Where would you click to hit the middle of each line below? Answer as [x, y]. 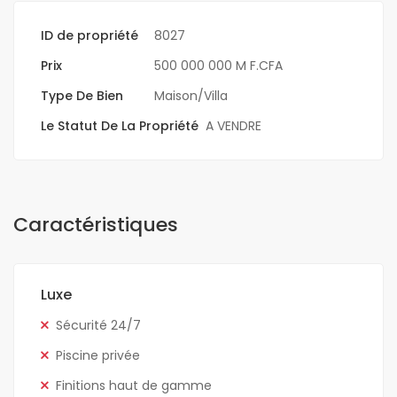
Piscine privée [98, 356]
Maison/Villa [191, 96]
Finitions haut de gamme [134, 386]
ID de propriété [90, 36]
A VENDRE [234, 126]
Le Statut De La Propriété [120, 126]
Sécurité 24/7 [98, 326]
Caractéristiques [96, 225]
